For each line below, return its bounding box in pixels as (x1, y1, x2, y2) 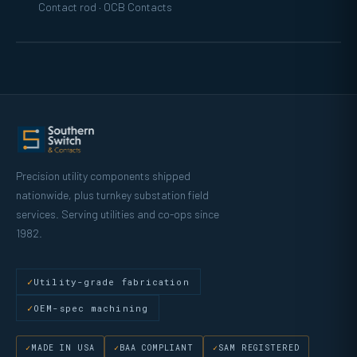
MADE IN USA (31, 342, 95, 353)
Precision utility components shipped (16, 168, 190, 182)
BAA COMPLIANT (120, 342, 194, 353)
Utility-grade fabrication (33, 275, 190, 288)
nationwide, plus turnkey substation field (16, 187, 209, 202)
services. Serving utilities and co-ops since (16, 206, 219, 221)
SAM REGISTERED (218, 342, 300, 353)
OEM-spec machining (33, 301, 148, 314)
